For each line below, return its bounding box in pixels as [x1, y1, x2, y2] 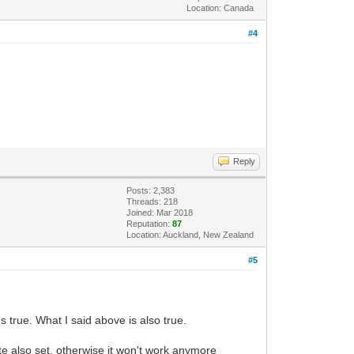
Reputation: [126, 218, 173, 228]
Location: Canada [186, 2, 254, 13]
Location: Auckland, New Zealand [126, 229, 254, 239]
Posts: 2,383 [126, 185, 175, 195]
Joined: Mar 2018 [126, 207, 194, 217]
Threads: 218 [126, 196, 179, 206]
